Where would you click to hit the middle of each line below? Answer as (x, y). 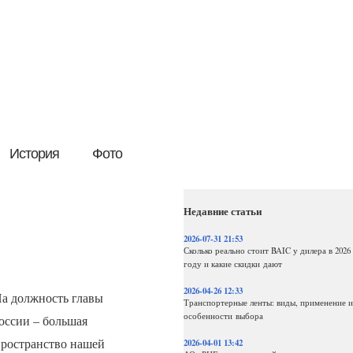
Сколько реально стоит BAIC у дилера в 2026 (267, 251)
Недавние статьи (222, 211)
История (34, 154)
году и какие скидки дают (232, 264)
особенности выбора (223, 316)
